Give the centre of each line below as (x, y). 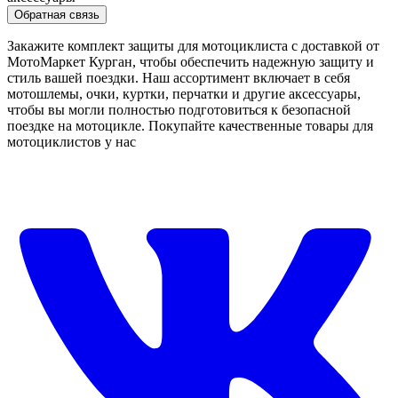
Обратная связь (57, 15)
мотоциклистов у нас (72, 142)
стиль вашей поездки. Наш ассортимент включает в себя (179, 78)
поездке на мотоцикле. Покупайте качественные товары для (190, 126)
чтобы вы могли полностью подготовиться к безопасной (179, 110)
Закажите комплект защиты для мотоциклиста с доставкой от (193, 46)
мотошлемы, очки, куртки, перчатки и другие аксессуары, (184, 94)
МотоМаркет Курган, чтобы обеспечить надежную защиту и (191, 62)
